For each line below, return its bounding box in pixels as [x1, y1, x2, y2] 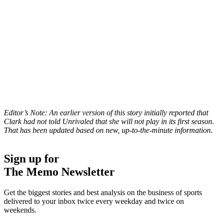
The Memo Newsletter [4, 165, 115, 179]
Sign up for [4, 152, 59, 165]
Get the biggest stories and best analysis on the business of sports [4, 188, 202, 197]
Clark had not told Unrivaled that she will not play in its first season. [4, 117, 214, 126]
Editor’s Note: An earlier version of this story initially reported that [4, 109, 208, 117]
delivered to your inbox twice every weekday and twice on [4, 197, 184, 206]
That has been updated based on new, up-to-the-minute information [4, 126, 211, 135]
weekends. [4, 206, 36, 215]
